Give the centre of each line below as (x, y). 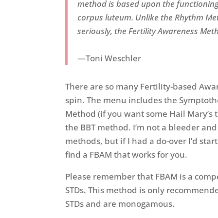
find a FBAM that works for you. (127, 155)
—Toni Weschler (109, 58)
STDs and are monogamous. (120, 204)
